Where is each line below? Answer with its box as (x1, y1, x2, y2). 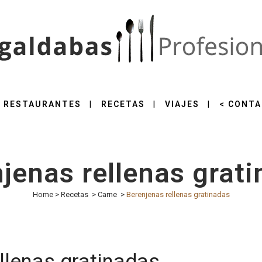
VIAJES (164, 99, 199, 109)
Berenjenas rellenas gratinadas (126, 190, 230, 199)
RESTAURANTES (3, 99, 81, 109)
